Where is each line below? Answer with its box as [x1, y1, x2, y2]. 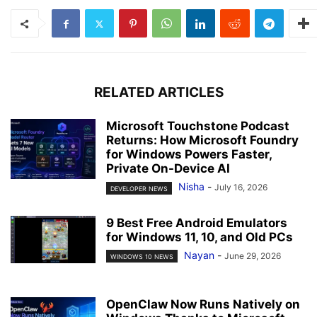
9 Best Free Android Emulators [106, 215, 287, 230]
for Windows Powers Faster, [106, 147, 272, 162]
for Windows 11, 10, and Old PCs [106, 229, 293, 244]
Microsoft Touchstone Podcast [106, 119, 289, 134]
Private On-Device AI [106, 161, 230, 176]
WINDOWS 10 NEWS [110, 252, 173, 260]
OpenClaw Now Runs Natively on [106, 296, 300, 311]
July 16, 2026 [214, 182, 267, 193]
